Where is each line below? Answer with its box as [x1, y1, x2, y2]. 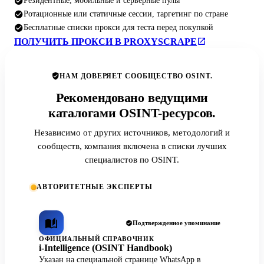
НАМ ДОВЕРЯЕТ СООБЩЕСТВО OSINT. [60, 72, 213, 80]
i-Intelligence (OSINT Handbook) [39, 243, 172, 253]
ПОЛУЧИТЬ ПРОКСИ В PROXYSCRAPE [14, 37, 197, 47]
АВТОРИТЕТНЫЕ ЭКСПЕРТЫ [37, 183, 153, 192]
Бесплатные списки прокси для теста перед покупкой [24, 22, 213, 32]
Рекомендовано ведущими [55, 91, 209, 105]
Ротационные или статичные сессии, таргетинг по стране [24, 9, 228, 19]
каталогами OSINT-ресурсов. [48, 106, 216, 121]
